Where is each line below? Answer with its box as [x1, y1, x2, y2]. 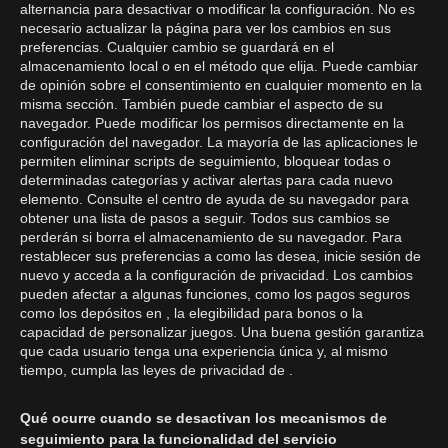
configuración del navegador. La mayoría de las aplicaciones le [20, 134, 418, 150]
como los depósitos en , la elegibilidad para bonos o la [20, 305, 363, 321]
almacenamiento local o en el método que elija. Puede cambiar [20, 58, 418, 74]
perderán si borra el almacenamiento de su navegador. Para [20, 229, 402, 245]
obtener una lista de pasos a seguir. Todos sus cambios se [20, 210, 390, 226]
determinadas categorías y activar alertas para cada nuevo [20, 172, 393, 188]
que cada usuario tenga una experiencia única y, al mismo [20, 343, 388, 359]
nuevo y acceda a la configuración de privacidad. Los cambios [20, 267, 413, 283]
